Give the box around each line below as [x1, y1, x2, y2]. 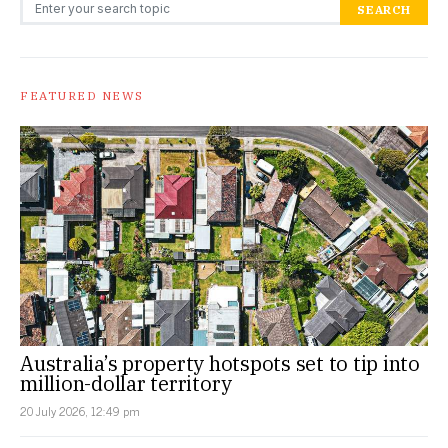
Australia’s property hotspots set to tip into [20, 349, 420, 377]
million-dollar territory [20, 369, 232, 397]
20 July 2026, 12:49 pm [20, 400, 140, 421]
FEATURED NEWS [20, 88, 144, 104]
